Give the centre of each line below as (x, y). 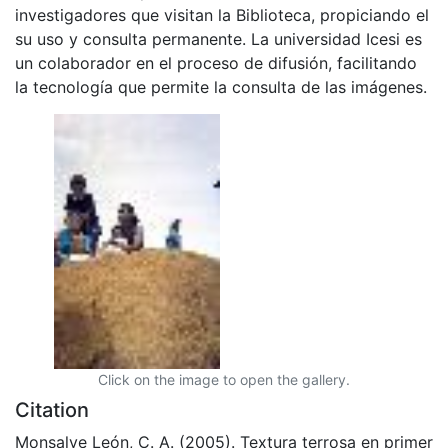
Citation (52, 409)
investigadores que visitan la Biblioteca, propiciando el (222, 14)
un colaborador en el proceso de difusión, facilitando (216, 62)
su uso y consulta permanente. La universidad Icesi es (218, 38)
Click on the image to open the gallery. (224, 379)
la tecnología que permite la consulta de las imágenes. (221, 86)
